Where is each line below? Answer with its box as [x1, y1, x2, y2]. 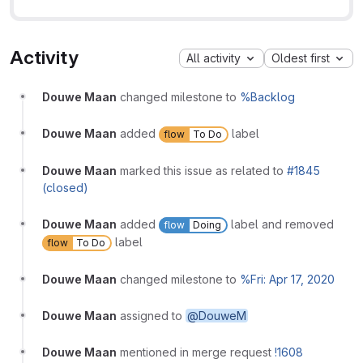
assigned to [120, 309, 186, 323]
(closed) [42, 181, 88, 195]
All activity [186, 50, 241, 65]
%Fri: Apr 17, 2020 [240, 272, 335, 287]
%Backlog [240, 90, 295, 105]
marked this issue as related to [120, 164, 287, 178]
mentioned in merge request [120, 345, 275, 360]
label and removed [228, 217, 334, 232]
